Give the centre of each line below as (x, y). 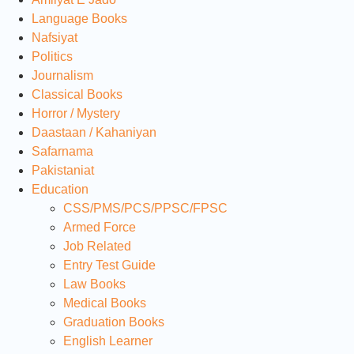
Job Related (97, 246)
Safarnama (62, 151)
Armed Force (100, 227)
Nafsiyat (55, 37)
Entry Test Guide (109, 265)
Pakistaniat (63, 170)
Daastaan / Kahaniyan (94, 132)
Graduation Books (114, 322)
